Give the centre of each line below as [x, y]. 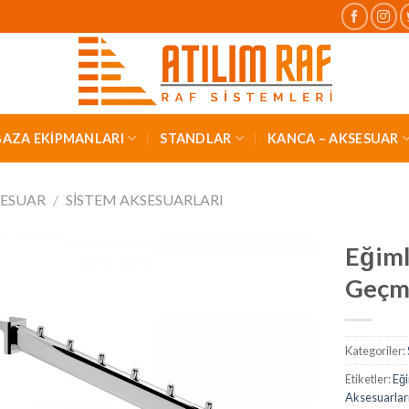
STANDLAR [196, 138]
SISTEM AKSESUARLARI [144, 199]
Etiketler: [369, 379]
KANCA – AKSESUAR [333, 138]
